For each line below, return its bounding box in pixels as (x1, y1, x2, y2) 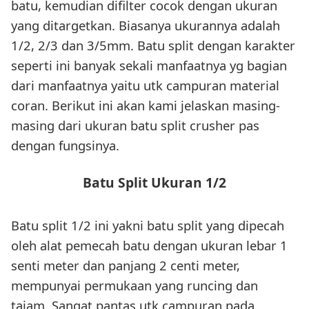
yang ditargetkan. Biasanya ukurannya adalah (11, 16, 280, 34)
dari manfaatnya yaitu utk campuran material (11, 76, 279, 94)
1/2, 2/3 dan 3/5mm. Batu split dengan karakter (11, 36, 295, 54)
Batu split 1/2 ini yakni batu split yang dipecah (11, 217, 284, 235)
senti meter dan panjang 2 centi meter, (11, 257, 240, 275)
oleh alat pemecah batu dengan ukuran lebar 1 (11, 237, 288, 255)
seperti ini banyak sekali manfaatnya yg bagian (11, 56, 287, 74)
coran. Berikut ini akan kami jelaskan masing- (11, 96, 280, 114)
